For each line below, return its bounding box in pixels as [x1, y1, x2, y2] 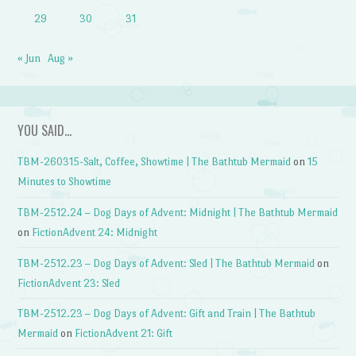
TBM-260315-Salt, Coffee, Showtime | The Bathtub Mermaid [17, 156, 292, 168]
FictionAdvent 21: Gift [75, 327, 173, 340]
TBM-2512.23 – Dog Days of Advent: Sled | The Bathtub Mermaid [17, 257, 315, 269]
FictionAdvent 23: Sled [17, 277, 121, 289]
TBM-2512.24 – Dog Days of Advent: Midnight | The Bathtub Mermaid [17, 207, 339, 219]
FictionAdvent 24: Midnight [32, 226, 158, 238]
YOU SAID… [17, 121, 72, 141]
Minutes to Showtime [17, 176, 112, 188]
